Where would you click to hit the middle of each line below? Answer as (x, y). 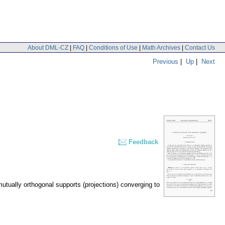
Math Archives (161, 47)
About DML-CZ (48, 47)
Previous (165, 61)
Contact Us (200, 47)
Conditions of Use (113, 47)
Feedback (143, 142)
